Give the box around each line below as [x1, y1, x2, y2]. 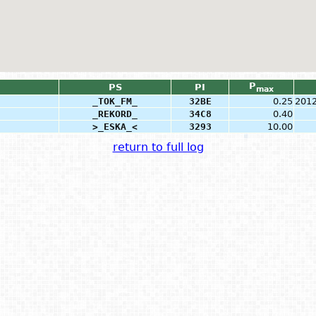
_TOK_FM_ [92, 96, 138, 107]
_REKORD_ [92, 109, 138, 119]
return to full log [112, 140, 204, 154]
